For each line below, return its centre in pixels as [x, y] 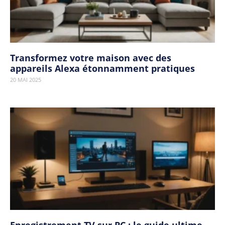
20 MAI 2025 [26, 80]
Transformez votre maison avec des [91, 58]
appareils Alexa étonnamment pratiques [102, 68]
